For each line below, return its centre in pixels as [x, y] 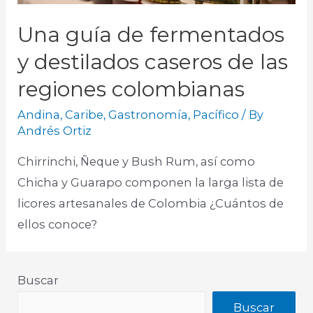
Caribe [85, 115]
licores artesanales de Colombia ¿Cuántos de [151, 203]
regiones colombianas [131, 89]
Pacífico [216, 115]
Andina [39, 115]
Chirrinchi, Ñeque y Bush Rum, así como [137, 161]
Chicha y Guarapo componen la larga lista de [151, 182]
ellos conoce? [58, 224]
